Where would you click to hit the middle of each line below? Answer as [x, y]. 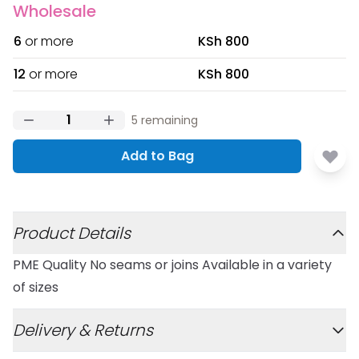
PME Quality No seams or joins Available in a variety [172, 265]
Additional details [66, 220]
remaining [168, 120]
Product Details [72, 233]
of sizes [36, 287]
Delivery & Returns [83, 330]
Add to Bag [157, 156]
